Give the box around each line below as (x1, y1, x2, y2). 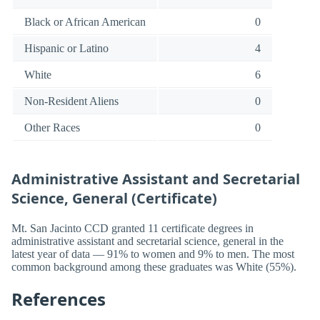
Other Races (24, 121, 80, 134)
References (11, 286, 106, 311)
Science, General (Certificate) (11, 189, 217, 209)
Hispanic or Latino (24, 42, 109, 55)
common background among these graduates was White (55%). (11, 260, 296, 273)
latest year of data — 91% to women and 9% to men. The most (11, 247, 294, 260)
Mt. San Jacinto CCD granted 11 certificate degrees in (11, 221, 254, 234)
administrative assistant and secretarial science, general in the (11, 234, 284, 247)
